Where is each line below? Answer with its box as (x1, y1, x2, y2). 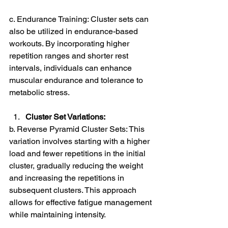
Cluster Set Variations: (25, 112, 105, 122)
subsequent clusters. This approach (9, 185, 138, 195)
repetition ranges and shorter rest (9, 51, 130, 61)
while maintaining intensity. (9, 210, 106, 220)
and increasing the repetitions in (9, 173, 126, 183)
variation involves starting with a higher (9, 136, 152, 147)
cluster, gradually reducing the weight (9, 161, 145, 171)
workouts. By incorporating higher (9, 39, 131, 49)
